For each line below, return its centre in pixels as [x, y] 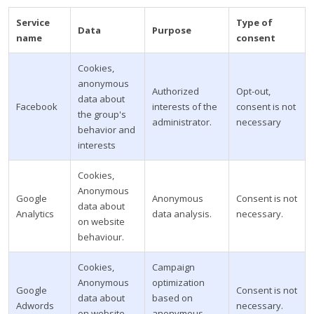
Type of [254, 22]
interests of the [185, 107]
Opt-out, [253, 91]
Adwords [35, 306]
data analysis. [182, 214]
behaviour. [101, 237]
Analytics [35, 214]
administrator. [182, 122]
